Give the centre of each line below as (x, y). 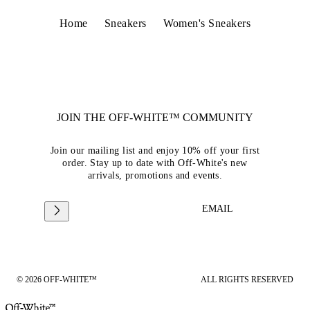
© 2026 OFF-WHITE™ (57, 279)
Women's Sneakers (207, 23)
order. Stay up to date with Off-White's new (155, 163)
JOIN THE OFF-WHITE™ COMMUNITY (155, 117)
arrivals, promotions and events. (155, 175)
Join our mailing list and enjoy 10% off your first (155, 150)
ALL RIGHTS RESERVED (247, 279)
